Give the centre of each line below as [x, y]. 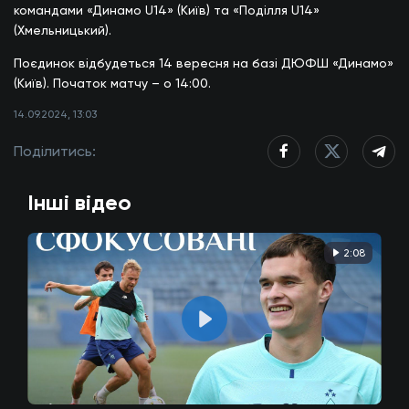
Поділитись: [55, 152]
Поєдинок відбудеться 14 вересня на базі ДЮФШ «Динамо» [204, 63]
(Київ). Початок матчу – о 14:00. [112, 84]
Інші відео [79, 203]
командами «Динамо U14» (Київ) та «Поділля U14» [167, 10]
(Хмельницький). [63, 31]
